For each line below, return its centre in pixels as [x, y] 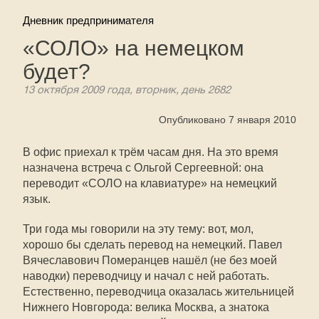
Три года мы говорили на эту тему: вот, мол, [138, 229]
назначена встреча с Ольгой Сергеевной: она [143, 168]
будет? [57, 72]
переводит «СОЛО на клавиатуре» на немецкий [150, 183]
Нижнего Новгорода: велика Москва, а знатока [146, 307]
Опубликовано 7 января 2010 [228, 120]
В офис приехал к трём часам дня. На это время [151, 152]
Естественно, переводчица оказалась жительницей [158, 292]
